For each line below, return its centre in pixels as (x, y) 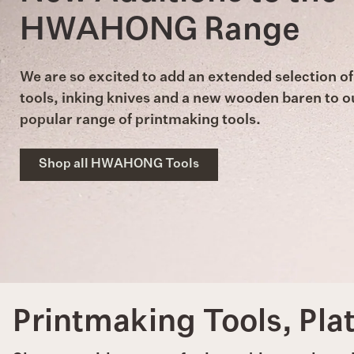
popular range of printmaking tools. (140, 121)
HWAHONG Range (160, 31)
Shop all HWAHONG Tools (119, 165)
